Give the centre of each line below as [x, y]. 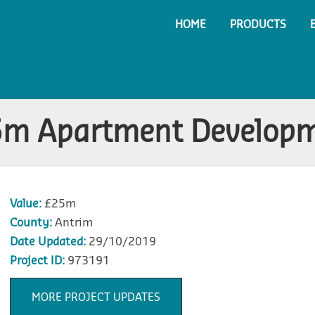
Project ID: [37, 261]
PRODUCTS [258, 25]
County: [31, 223]
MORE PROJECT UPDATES [96, 298]
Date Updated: [47, 242]
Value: [25, 204]
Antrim [72, 223]
